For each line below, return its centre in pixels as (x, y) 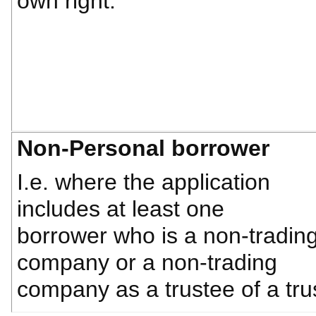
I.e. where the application (144, 182)
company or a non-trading (147, 262)
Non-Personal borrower (143, 148)
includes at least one (121, 209)
